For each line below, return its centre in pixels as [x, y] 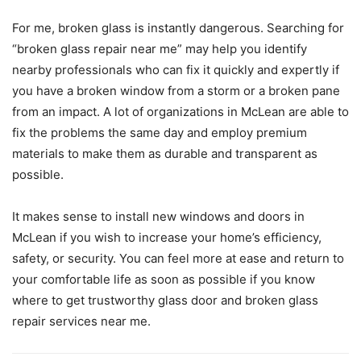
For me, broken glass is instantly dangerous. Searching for [178, 27]
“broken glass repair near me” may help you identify [160, 48]
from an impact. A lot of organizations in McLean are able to [180, 111]
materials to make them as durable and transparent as [165, 153]
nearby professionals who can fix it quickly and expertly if [176, 69]
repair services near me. [81, 321]
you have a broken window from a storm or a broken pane [176, 90]
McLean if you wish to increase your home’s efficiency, [167, 237]
